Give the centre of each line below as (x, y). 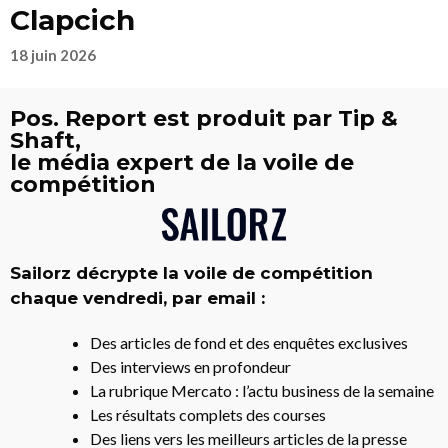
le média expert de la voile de (182, 162)
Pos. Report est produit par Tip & (204, 118)
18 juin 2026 (53, 55)
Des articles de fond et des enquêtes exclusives (249, 342)
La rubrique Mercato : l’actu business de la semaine (262, 390)
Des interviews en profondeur (190, 366)
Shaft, (45, 140)
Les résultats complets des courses (208, 414)
